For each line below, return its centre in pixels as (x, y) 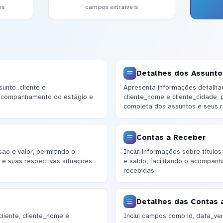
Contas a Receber (171, 137)
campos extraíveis (111, 7)
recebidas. (139, 171)
